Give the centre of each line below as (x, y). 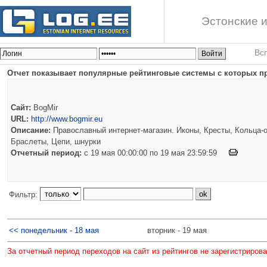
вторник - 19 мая (177, 230)
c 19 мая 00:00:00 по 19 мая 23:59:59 (155, 153)
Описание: (31, 130)
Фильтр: (24, 194)
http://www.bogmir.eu (67, 119)
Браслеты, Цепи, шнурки (56, 141)
